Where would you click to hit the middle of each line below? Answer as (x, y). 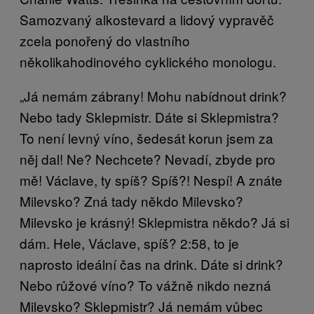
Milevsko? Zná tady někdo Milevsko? (131, 200)
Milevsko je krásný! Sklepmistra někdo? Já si (155, 221)
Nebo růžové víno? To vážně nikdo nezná (145, 285)
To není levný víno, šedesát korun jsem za (146, 137)
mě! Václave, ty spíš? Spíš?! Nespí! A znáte (151, 179)
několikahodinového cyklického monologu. (148, 61)
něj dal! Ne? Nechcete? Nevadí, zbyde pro (148, 158)
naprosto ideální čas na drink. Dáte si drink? (151, 264)
